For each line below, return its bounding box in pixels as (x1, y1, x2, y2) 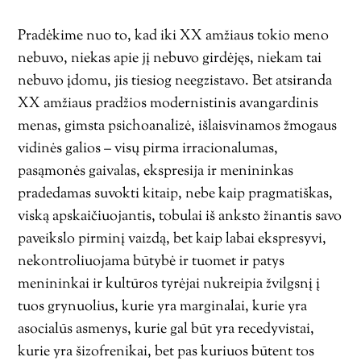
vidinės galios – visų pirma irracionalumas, (18, 139, 279, 160)
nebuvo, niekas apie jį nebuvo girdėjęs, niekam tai (18, 48, 322, 69)
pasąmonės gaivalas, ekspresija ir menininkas (18, 161, 294, 182)
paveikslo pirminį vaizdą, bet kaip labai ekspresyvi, (18, 229, 327, 250)
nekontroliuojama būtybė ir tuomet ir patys (18, 251, 285, 272)
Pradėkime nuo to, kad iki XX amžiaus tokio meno (18, 26, 330, 47)
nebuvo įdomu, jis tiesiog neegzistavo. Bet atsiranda (18, 71, 333, 92)
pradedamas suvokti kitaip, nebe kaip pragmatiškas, (18, 184, 334, 205)
